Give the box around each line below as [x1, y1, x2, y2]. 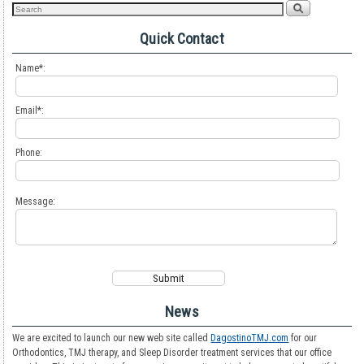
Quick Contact [140, 30, 224, 48]
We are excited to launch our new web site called [12, 332, 211, 344]
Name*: [15, 63, 46, 75]
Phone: [15, 147, 43, 159]
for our [288, 332, 318, 344]
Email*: [15, 105, 45, 117]
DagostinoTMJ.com [210, 332, 289, 344]
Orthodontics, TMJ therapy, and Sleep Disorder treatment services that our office [12, 347, 332, 359]
